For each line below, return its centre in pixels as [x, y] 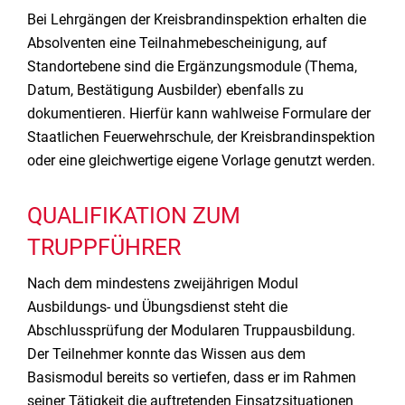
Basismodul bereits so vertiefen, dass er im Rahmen [192, 377]
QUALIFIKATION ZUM [134, 216]
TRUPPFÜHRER [104, 247]
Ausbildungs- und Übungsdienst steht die [157, 307]
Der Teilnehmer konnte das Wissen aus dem [166, 354]
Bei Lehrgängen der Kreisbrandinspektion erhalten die [197, 19]
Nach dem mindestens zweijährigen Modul [163, 283]
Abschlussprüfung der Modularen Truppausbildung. [191, 330]
